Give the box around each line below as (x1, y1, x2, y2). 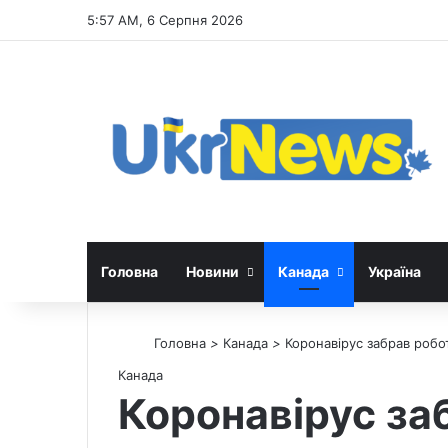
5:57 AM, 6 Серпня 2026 (87, 12, 243, 28)
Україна (368, 262, 421, 280)
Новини (186, 262, 239, 280)
